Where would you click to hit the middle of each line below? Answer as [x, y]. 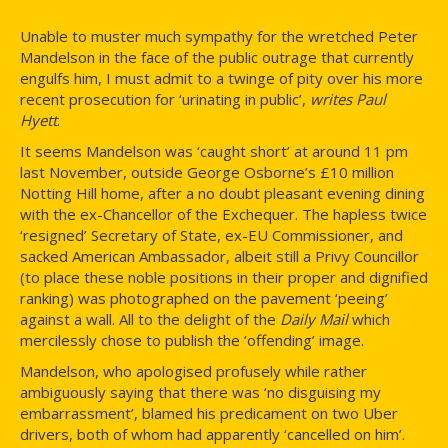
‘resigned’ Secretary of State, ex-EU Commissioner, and [211, 235]
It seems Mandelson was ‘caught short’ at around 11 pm [214, 151]
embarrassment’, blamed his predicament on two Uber [209, 413]
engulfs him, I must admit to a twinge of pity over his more [221, 78]
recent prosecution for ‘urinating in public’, [165, 99]
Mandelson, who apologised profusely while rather [193, 371]
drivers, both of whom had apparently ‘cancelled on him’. [212, 434]
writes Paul [348, 99]
